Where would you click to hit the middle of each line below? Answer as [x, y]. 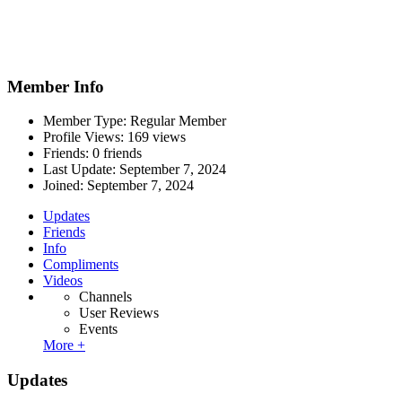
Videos [63, 281]
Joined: [65, 186]
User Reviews [119, 313]
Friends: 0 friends [92, 153]
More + [64, 345]
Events [98, 329]
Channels [105, 297]
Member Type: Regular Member [135, 121]
